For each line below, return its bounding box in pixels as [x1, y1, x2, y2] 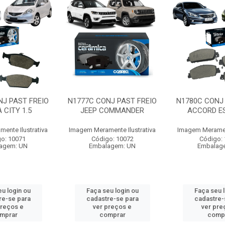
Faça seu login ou [86, 187, 139, 194]
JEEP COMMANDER [80, 106, 145, 115]
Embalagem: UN [89, 142, 136, 150]
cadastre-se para [86, 195, 139, 202]
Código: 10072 [91, 135, 134, 143]
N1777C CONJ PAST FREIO [68, 96, 157, 105]
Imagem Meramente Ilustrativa [69, 126, 156, 134]
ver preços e [93, 203, 132, 210]
